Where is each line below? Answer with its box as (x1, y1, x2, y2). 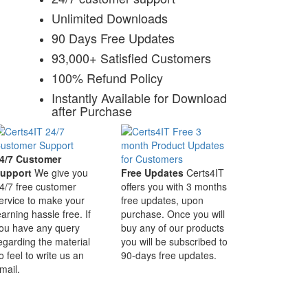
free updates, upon (121, 193, 203, 207)
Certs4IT (186, 166, 224, 179)
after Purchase (51, 102, 132, 120)
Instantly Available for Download (51, 89, 227, 107)
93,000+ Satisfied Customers (51, 49, 211, 67)
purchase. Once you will (121, 207, 225, 221)
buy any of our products (121, 221, 224, 234)
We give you (34, 166, 88, 179)
